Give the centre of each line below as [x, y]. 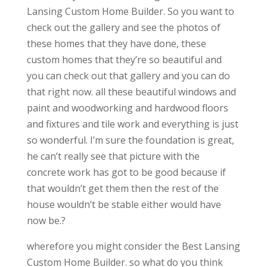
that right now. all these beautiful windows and [131, 92]
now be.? [46, 221]
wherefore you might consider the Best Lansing [133, 246]
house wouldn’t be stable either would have [124, 205]
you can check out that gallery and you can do [128, 76]
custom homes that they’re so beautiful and [124, 60]
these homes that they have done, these [116, 44]
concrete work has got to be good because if [126, 173]
